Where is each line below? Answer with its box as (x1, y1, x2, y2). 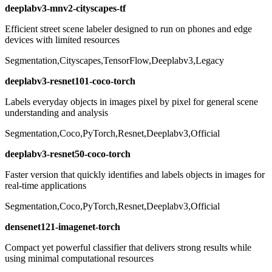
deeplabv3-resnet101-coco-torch (5, 76, 135, 87)
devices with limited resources (5, 35, 120, 46)
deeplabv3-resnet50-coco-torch (5, 149, 131, 160)
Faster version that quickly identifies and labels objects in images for (5, 169, 265, 180)
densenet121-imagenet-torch (5, 222, 120, 233)
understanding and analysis (5, 107, 108, 118)
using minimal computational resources (5, 253, 154, 264)
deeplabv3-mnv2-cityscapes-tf (5, 3, 126, 14)
